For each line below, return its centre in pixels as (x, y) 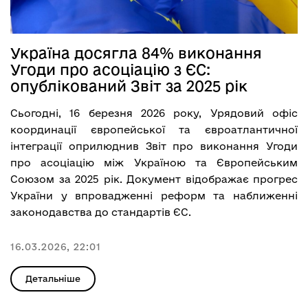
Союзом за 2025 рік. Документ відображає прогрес (154, 179)
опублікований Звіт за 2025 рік (129, 86)
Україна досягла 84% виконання (136, 53)
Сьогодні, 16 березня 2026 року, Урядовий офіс (154, 113)
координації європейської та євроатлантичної (154, 129)
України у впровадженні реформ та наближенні (154, 195)
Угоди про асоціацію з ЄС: (110, 69)
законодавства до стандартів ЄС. (101, 212)
